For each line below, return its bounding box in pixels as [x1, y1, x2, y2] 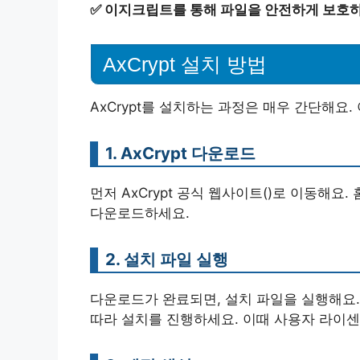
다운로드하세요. [90, 204, 190, 221]
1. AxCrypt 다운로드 [105, 142, 256, 163]
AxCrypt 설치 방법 [103, 52, 267, 76]
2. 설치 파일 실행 [105, 248, 228, 269]
